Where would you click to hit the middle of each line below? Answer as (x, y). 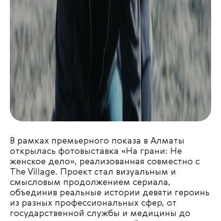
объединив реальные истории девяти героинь (110, 193)
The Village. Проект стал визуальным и (93, 172)
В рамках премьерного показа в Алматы (97, 141)
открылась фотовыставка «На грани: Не (96, 151)
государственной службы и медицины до (100, 214)
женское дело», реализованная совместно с (105, 162)
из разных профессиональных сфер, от (93, 203)
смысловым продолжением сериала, (90, 183)
